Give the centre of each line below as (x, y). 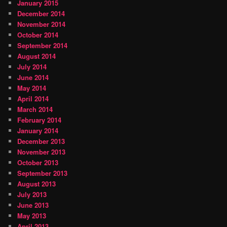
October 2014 (38, 35)
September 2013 (43, 173)
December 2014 (41, 14)
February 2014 (40, 120)
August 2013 (37, 184)
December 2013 (41, 141)
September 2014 (43, 46)
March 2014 (35, 109)
